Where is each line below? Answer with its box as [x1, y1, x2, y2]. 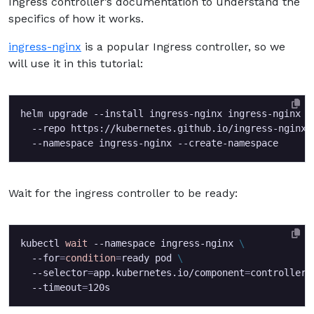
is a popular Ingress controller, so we [81, 39, 285, 53]
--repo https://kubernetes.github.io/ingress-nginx [20, 122, 312, 134]
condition [65, 252, 116, 264]
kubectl [20, 237, 65, 249]
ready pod [121, 252, 177, 264]
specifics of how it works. [8, 11, 144, 25]
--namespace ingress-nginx [88, 237, 239, 249]
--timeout [20, 281, 82, 293]
